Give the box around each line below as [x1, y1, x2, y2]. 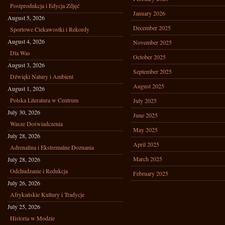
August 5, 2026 [8, 14, 45, 22]
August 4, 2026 [8, 37, 45, 45]
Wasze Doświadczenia [10, 120, 63, 128]
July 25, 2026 [8, 202, 40, 210]
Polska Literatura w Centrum [10, 96, 78, 104]
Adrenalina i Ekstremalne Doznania [10, 143, 94, 151]
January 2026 [133, 9, 165, 17]
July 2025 [133, 96, 157, 104]
